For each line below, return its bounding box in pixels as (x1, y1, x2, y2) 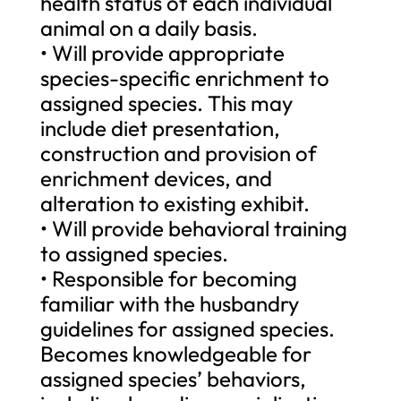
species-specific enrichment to (39, 64, 329, 91)
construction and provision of (39, 139, 317, 166)
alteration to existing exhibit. (39, 189, 310, 217)
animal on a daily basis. (39, 13, 258, 41)
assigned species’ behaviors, (39, 364, 306, 392)
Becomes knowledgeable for (39, 339, 311, 367)
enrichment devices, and (39, 164, 272, 192)
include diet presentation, (39, 114, 280, 141)
